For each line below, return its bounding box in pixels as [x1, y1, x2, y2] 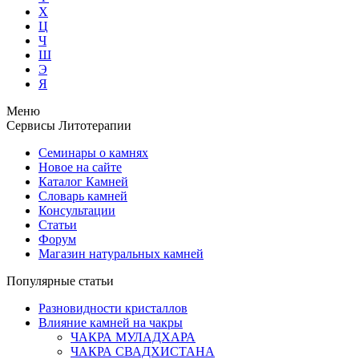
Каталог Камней [38, 175, 128, 188]
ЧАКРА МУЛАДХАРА [71, 330, 196, 344]
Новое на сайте [38, 160, 122, 174]
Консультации [38, 204, 115, 217]
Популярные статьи [6, 274, 114, 288]
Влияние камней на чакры [38, 316, 183, 329]
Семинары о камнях [38, 146, 148, 159]
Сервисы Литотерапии [6, 119, 131, 132]
